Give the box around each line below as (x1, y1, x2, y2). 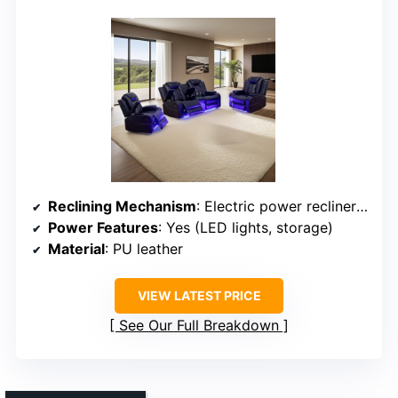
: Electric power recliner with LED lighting (196, 197, 356, 216)
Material (48, 240, 105, 259)
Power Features (48, 219, 158, 237)
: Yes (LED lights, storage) (158, 219, 333, 237)
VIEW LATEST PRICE (137, 288, 261, 304)
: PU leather (105, 240, 183, 259)
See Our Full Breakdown (119, 316, 279, 335)
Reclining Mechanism (48, 197, 196, 216)
